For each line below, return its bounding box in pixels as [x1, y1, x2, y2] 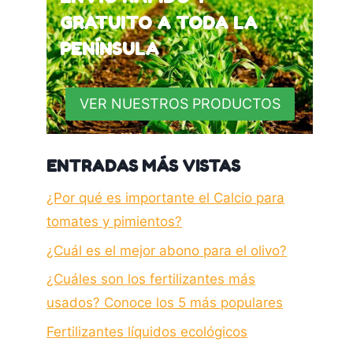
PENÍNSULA [60, 39, 160, 59]
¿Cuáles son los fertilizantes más [46, 271, 256, 288]
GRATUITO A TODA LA [60, 13, 258, 33]
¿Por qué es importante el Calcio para [46, 189, 285, 206]
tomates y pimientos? [46, 213, 183, 229]
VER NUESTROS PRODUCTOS [79, 95, 281, 113]
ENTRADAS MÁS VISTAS [46, 156, 241, 176]
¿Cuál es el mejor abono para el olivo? [46, 242, 288, 258]
